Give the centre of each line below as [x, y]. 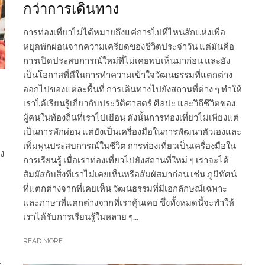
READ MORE [43, 241]
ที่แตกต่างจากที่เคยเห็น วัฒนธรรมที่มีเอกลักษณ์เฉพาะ [125, 188]
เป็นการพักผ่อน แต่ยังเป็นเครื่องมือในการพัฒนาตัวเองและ [132, 132]
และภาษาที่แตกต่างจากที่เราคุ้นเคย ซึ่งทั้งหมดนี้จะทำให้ [129, 203]
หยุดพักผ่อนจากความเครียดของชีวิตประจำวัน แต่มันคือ [129, 46]
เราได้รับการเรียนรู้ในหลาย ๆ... [81, 217]
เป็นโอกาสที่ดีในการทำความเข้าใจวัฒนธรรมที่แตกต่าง [128, 75]
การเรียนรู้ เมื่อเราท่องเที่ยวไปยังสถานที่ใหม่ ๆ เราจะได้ [126, 160]
